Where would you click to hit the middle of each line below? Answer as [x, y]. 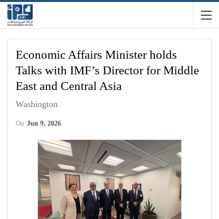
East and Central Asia [69, 86]
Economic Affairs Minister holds [96, 55]
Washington [37, 104]
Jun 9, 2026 [44, 123]
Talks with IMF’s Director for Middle [107, 70]
